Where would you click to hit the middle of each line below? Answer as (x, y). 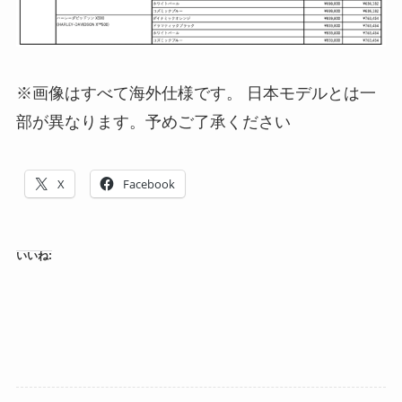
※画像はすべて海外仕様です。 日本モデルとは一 (196, 93)
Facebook (149, 184)
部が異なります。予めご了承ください (155, 122)
